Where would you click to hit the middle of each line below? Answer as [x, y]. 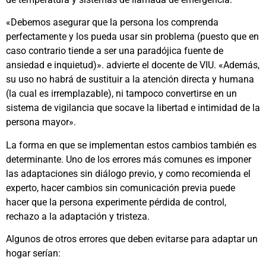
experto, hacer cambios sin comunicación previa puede [121, 188]
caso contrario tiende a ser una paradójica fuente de [115, 51]
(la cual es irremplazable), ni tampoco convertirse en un [121, 94]
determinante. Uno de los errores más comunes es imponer [129, 159]
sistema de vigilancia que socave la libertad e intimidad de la [133, 108]
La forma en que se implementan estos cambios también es [131, 145]
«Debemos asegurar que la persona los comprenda [112, 23]
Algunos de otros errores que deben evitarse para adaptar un [132, 239]
